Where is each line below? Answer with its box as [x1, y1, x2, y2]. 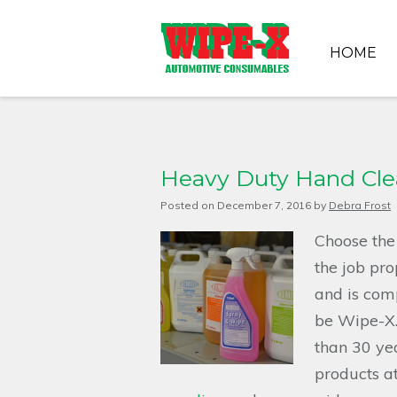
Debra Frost [329, 198, 391, 212]
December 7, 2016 [217, 198, 311, 212]
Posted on [160, 198, 214, 212]
